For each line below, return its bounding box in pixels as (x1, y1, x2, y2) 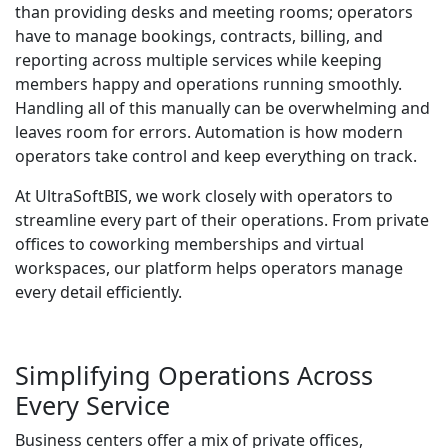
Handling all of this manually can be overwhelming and (15, 97, 430, 120)
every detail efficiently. (15, 281, 182, 304)
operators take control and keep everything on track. (15, 145, 417, 168)
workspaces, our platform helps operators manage (15, 257, 403, 280)
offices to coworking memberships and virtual (15, 233, 364, 256)
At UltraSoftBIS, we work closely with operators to (15, 185, 393, 208)
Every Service (15, 388, 170, 423)
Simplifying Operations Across (15, 358, 373, 393)
